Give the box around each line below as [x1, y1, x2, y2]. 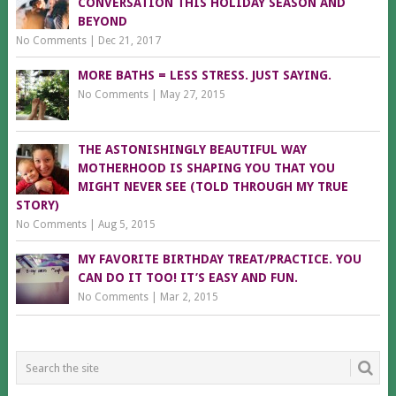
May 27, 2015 [159, 88, 225, 102]
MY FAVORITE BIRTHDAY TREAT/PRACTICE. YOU [77, 252, 362, 267]
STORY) [15, 198, 59, 213]
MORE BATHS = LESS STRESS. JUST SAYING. [77, 68, 331, 83]
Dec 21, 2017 [97, 34, 161, 48]
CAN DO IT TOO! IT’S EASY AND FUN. [77, 270, 298, 286]
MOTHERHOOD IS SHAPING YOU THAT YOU [77, 161, 335, 176]
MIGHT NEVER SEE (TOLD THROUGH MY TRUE [77, 179, 348, 194]
